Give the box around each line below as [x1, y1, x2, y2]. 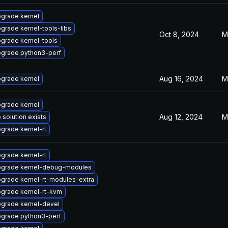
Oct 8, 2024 [159, 30, 199, 39]
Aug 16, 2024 [159, 74, 203, 83]
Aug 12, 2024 [159, 112, 203, 121]
